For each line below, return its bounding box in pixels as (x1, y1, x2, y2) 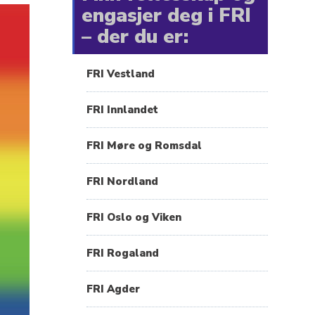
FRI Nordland (86, 174, 158, 188)
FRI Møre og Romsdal (86, 138, 202, 153)
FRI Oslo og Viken (86, 210, 181, 224)
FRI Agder (86, 281, 140, 296)
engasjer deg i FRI (81, 1, 251, 29)
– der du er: (81, 22, 188, 50)
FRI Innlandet (86, 102, 158, 117)
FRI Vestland (86, 66, 155, 81)
